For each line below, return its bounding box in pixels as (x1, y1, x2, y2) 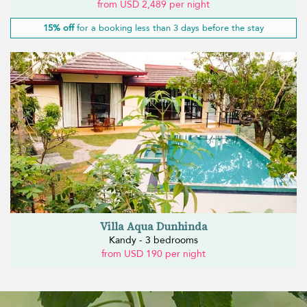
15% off (43, 22, 74, 35)
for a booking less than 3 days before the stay (74, 22, 264, 35)
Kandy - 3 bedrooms (109, 234, 198, 247)
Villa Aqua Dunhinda (99, 219, 208, 234)
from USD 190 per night (101, 247, 206, 261)
